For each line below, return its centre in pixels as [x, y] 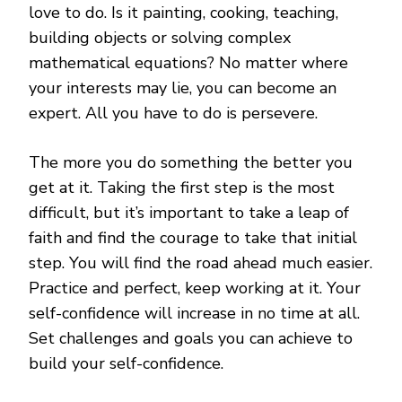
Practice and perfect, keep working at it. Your [195, 288]
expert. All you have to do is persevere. [173, 114]
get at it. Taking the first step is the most [182, 188]
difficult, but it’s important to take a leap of [189, 213]
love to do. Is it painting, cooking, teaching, [184, 13]
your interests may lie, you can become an [183, 88]
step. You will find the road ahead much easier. [201, 263]
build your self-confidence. [126, 364]
